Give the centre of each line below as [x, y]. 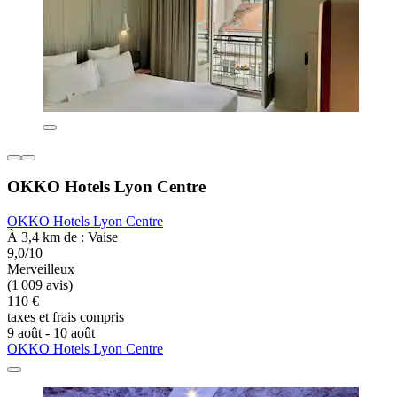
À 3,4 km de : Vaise [62, 237]
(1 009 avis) [40, 285]
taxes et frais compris [66, 317]
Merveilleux [41, 269]
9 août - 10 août [51, 333]
